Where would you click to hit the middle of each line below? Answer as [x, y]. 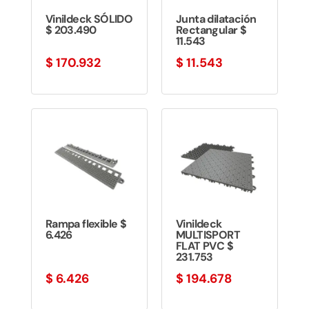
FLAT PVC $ [204, 246]
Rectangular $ [211, 30]
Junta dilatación [216, 19]
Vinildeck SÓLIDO [89, 19]
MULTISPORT [208, 235]
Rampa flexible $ [86, 224]
